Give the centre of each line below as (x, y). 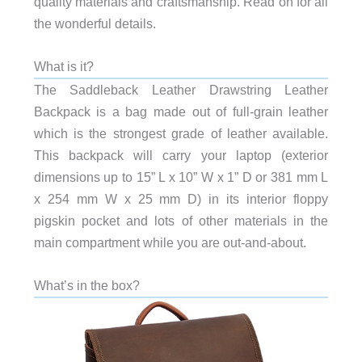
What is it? (63, 66)
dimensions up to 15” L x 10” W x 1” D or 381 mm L (181, 177)
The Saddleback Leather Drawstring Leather (181, 89)
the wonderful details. (95, 23)
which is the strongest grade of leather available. (181, 133)
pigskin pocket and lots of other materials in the (181, 220)
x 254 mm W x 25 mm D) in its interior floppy (181, 198)
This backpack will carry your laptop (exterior (181, 155)
